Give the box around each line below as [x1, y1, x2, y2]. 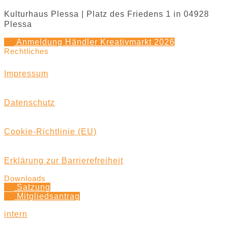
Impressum [4, 69, 48, 78]
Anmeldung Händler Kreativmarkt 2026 [14, 38, 175, 46]
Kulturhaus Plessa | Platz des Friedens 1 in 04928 [4, 10, 209, 18]
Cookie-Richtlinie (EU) [4, 127, 97, 136]
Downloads [4, 174, 46, 183]
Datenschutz [4, 98, 55, 107]
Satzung [14, 183, 50, 191]
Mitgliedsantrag [14, 192, 80, 201]
